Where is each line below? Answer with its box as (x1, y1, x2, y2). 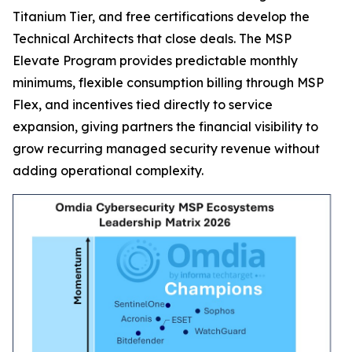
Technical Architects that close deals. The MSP (13, 31, 291, 46)
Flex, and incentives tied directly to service (13, 97, 273, 112)
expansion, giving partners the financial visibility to (13, 119, 318, 134)
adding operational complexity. (13, 163, 203, 178)
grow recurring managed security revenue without (13, 141, 320, 156)
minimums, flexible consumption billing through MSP (13, 75, 324, 90)
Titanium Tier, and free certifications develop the (13, 9, 310, 24)
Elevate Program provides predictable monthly (13, 53, 298, 68)
